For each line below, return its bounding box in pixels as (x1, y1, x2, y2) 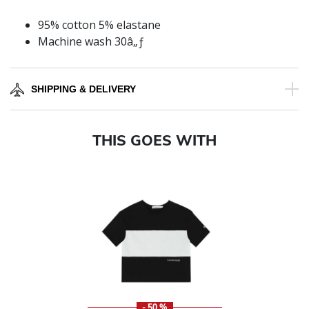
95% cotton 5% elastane (38, 17, 161, 33)
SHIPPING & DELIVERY (31, 83, 136, 95)
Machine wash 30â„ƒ (38, 34, 144, 50)
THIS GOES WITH (92, 131, 217, 150)
